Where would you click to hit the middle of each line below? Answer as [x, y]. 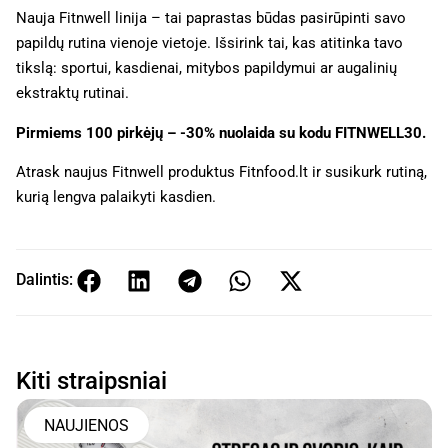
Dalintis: [44, 279]
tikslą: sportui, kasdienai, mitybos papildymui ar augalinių [206, 68]
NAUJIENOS [86, 425]
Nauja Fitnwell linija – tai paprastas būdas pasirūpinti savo [211, 18]
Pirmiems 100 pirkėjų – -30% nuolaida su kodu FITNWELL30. [221, 132]
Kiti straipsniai [91, 381]
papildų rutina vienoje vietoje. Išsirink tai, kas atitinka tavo [209, 43]
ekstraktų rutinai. [72, 93]
